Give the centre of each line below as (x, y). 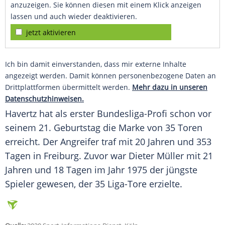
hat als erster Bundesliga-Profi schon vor (124, 114)
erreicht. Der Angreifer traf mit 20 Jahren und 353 (108, 142)
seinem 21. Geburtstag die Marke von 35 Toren (104, 128)
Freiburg (61, 156)
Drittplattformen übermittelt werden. (69, 87)
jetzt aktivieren (51, 33)
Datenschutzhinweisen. (44, 99)
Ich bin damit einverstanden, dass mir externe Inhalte (96, 64)
